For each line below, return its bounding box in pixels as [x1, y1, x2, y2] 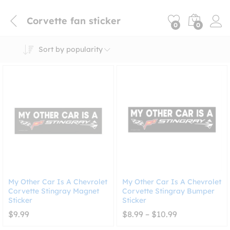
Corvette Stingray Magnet [8, 186, 99, 196]
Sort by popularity [38, 45, 103, 54]
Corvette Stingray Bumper [122, 186, 215, 196]
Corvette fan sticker [27, 14, 121, 27]
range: [176, 216, 202, 227]
